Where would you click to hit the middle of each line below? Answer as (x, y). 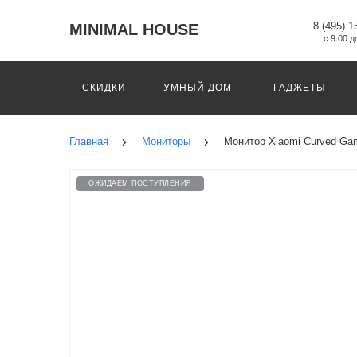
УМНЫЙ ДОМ (198, 88)
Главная (89, 141)
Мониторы (166, 141)
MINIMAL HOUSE (134, 29)
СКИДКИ (104, 88)
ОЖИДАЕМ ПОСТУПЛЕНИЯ (140, 183)
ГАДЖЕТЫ (300, 88)
